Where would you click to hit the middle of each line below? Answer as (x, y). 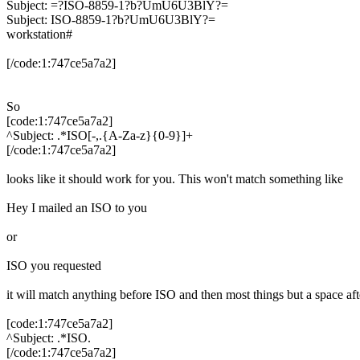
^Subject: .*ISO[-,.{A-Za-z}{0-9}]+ (100, 135)
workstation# (39, 34)
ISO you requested (54, 266)
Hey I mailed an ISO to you (77, 208)
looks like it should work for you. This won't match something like (175, 179)
